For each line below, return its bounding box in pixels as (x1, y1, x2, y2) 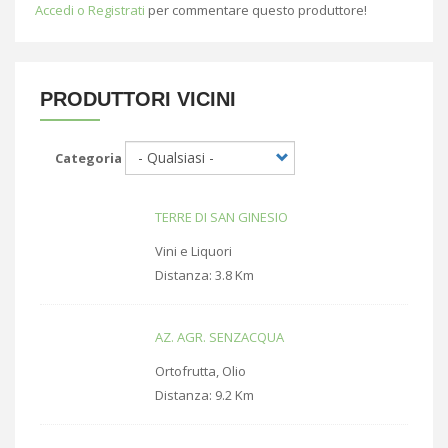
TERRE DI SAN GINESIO (155, 207, 288, 226)
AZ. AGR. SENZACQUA (155, 327, 284, 346)
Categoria (55, 148, 122, 167)
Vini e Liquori (155, 241, 232, 260)
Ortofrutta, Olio (155, 361, 246, 380)
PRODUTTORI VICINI (40, 87, 236, 110)
